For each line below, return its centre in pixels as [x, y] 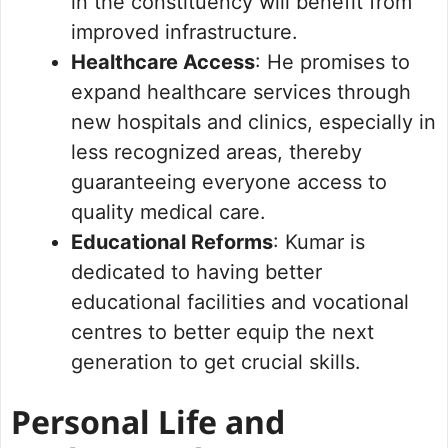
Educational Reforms [172, 242]
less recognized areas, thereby [216, 152]
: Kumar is [319, 242]
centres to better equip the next [222, 332]
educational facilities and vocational [240, 302]
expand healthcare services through [241, 92]
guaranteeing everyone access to [229, 182]
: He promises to [332, 62]
